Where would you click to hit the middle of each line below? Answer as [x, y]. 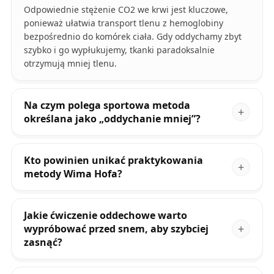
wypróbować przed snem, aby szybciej [116, 229]
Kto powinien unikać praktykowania [113, 161]
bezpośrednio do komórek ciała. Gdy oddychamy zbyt [132, 37]
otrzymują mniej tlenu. [70, 64]
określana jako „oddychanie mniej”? [112, 119]
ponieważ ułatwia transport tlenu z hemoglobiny [123, 23]
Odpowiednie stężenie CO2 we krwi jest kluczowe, [126, 10]
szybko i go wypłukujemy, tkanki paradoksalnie [119, 50]
